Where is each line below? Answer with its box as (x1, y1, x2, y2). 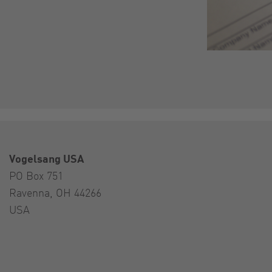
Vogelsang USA (9, 151, 84, 165)
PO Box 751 (9, 168, 63, 182)
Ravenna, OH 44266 (9, 185, 101, 199)
